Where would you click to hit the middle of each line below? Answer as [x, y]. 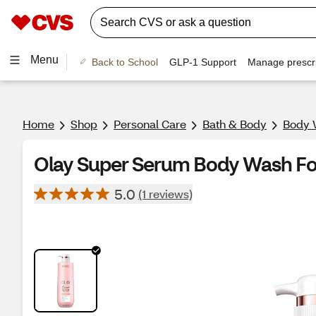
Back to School [124, 62]
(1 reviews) [165, 194]
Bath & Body [235, 124]
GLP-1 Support [202, 62]
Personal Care [150, 124]
